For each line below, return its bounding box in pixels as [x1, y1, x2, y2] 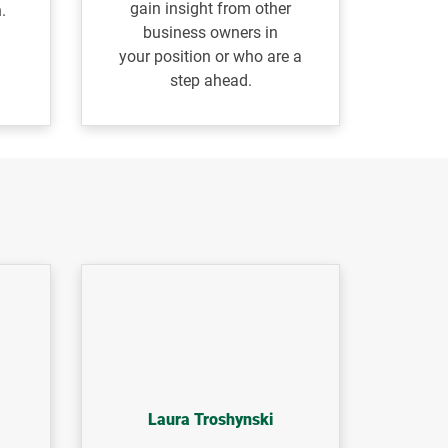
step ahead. [169, 71, 252, 91]
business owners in [143, 23, 279, 43]
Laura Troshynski [148, 410, 274, 430]
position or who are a [154, 47, 303, 67]
